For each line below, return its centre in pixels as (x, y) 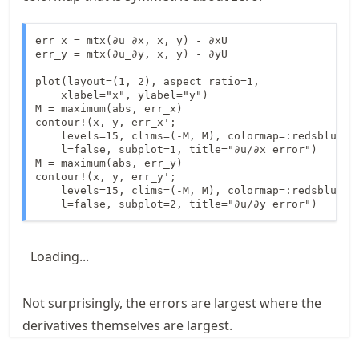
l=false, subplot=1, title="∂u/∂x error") (176, 149)
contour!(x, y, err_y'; (106, 176)
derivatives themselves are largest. (127, 325)
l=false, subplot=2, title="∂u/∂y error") (176, 204)
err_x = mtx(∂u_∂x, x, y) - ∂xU (131, 40)
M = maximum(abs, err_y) (109, 163)
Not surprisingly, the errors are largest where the (172, 303)
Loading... (60, 256)
